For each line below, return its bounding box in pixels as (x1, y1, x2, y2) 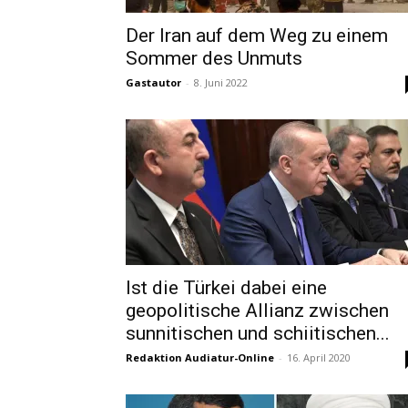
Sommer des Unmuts (126, 47, 302, 69)
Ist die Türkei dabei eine (126, 277, 327, 299)
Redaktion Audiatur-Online (126, 351, 274, 364)
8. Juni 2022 (194, 76, 248, 89)
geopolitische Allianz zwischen (126, 300, 389, 321)
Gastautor (126, 76, 181, 89)
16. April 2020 (287, 351, 351, 364)
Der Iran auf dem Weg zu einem (126, 25, 388, 46)
